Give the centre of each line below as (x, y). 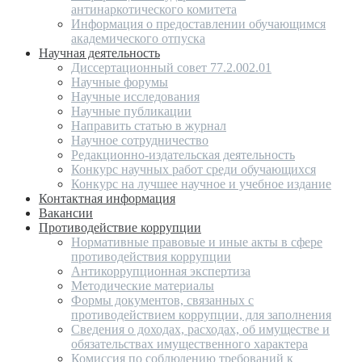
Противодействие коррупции (120, 228)
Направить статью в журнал (149, 126)
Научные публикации (131, 112)
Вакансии (66, 213)
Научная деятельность (99, 53)
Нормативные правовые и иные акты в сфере (197, 242)
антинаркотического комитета (154, 10)
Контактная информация (107, 199)
